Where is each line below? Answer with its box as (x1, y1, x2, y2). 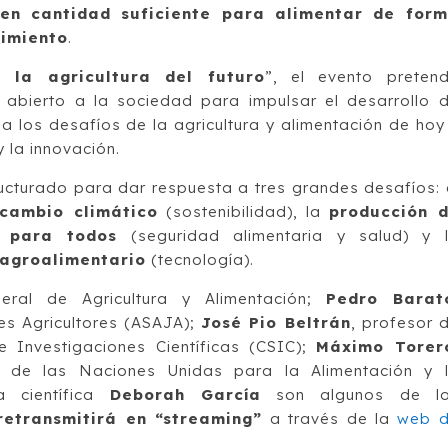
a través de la (262, 408, 398, 428)
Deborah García (109, 384, 261, 404)
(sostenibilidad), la (157, 201, 330, 221)
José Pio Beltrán (201, 312, 351, 332)
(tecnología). (146, 249, 255, 269)
